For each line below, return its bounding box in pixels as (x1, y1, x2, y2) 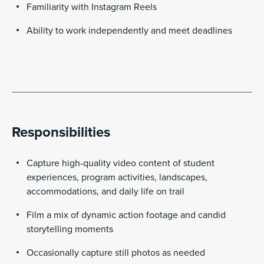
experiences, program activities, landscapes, (27, 171, 207, 184)
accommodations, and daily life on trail (27, 186, 184, 198)
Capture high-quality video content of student (27, 157, 214, 170)
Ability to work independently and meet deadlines (27, 25, 232, 37)
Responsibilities (12, 124, 110, 141)
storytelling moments (27, 223, 113, 236)
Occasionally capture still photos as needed (27, 247, 205, 259)
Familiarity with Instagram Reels (27, 1, 159, 14)
